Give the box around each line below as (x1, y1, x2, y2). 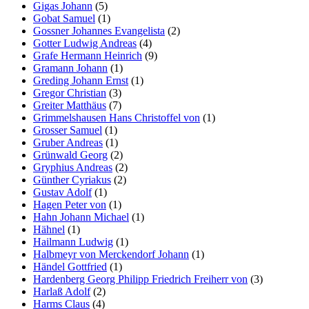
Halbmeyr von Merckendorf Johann (33, 248, 189, 260)
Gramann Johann (33, 62, 108, 74)
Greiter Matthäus (33, 99, 106, 111)
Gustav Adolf (33, 186, 92, 198)
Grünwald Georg (33, 149, 108, 161)
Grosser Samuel (33, 124, 102, 136)
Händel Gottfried (33, 261, 107, 272)
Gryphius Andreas (33, 161, 112, 173)
